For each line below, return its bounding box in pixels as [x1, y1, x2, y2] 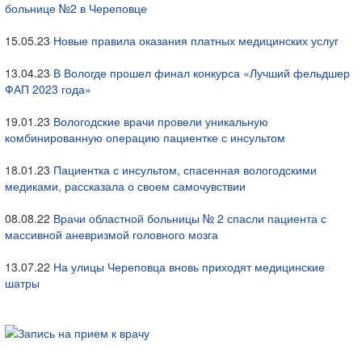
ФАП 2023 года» [5, 81, 91, 97]
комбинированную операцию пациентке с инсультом [5, 129, 285, 145]
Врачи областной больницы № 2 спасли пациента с [53, 210, 326, 226]
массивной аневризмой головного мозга [5, 226, 218, 242]
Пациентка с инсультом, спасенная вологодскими [53, 162, 317, 178]
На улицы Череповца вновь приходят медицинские [53, 259, 325, 275]
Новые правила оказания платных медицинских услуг [53, 32, 339, 48]
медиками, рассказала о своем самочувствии [5, 178, 246, 194]
